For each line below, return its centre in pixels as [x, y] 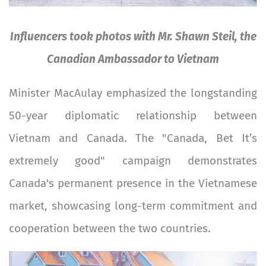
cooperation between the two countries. [110, 229]
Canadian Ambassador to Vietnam [133, 59]
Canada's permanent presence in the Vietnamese [133, 183]
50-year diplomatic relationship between [133, 116]
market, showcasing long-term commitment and [133, 206]
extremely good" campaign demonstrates [133, 161]
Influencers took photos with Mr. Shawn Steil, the [133, 37]
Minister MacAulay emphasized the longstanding [133, 93]
